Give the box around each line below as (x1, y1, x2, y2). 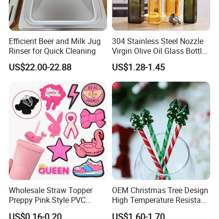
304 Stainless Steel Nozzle (111, 35, 203, 46)
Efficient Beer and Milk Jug (9, 35, 101, 46)
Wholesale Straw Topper (9, 185, 93, 196)
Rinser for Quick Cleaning (9, 45, 96, 56)
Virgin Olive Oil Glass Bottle (111, 45, 206, 56)
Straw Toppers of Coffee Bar (9, 204, 107, 216)
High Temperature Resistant (111, 195, 208, 206)
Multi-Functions (14, 154, 62, 164)
